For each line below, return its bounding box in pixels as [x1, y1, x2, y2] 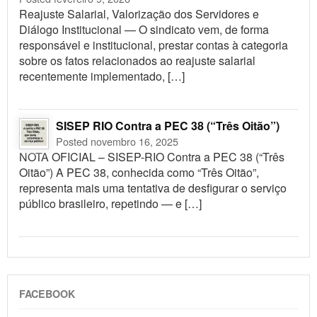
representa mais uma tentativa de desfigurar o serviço [19, 180, 287, 197]
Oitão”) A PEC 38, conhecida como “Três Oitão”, [19, 164, 259, 181]
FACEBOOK [19, 287, 75, 301]
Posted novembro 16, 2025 [56, 134, 178, 149]
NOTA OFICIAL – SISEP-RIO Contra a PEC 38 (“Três [19, 149, 284, 166]
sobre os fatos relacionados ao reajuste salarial [19, 52, 255, 69]
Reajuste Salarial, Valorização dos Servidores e [19, 6, 259, 23]
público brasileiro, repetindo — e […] [19, 195, 202, 212]
